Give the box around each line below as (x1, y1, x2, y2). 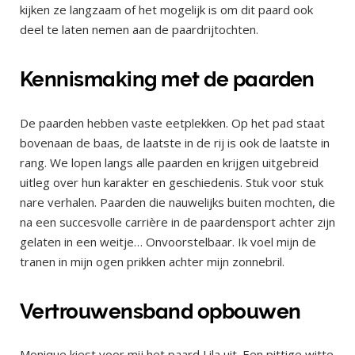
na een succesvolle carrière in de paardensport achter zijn (20, 213, 335, 230)
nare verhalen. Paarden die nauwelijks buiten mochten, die (20, 193, 335, 210)
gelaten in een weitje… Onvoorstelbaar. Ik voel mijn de (20, 233, 316, 250)
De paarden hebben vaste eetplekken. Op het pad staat (20, 114, 325, 131)
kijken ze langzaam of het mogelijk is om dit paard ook (20, 2, 313, 18)
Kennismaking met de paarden (20, 67, 315, 92)
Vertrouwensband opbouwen (20, 299, 301, 323)
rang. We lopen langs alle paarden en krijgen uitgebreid (20, 154, 319, 170)
